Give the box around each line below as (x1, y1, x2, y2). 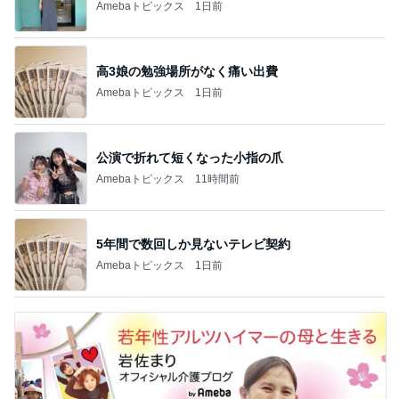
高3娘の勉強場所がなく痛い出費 (96, 63, 278, 78)
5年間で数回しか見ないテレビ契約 (96, 236, 290, 251)
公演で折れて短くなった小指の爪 (96, 150, 283, 165)
